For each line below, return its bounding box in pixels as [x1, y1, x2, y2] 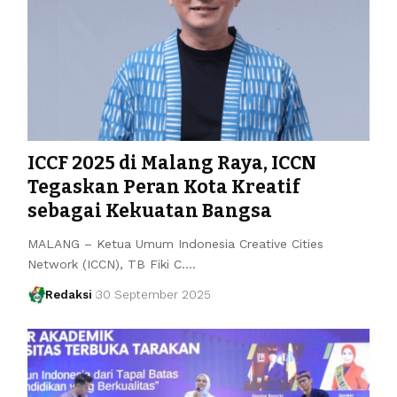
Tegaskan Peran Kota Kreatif [27, 175, 300, 198]
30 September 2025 [97, 287, 212, 301]
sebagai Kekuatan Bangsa [27, 198, 272, 222]
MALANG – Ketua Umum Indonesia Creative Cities [27, 236, 323, 251]
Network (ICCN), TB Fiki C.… [27, 256, 196, 271]
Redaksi [45, 287, 93, 301]
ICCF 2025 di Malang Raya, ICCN [27, 151, 316, 175]
